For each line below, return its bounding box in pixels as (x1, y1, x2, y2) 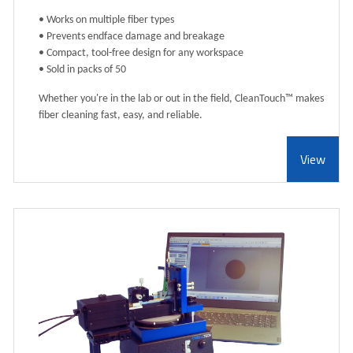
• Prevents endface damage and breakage (39, 31, 225, 43)
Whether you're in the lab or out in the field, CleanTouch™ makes (39, 93, 324, 106)
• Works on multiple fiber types (39, 14, 174, 27)
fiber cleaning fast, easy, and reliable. (39, 110, 203, 122)
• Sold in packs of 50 (39, 64, 126, 76)
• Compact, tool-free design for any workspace (39, 47, 243, 60)
